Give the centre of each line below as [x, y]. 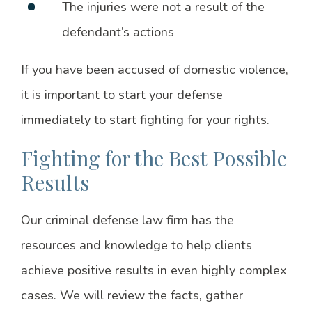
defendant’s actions [118, 32]
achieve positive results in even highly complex [154, 271]
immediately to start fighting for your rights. [145, 120]
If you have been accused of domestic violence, [154, 70]
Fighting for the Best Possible [154, 158]
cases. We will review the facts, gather [132, 296]
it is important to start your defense [122, 95]
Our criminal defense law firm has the [127, 220]
